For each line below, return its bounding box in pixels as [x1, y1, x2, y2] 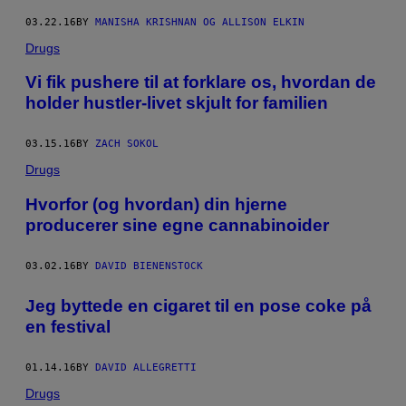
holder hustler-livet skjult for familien [25, 93, 328, 113]
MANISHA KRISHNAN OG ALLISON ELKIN [95, 15, 304, 28]
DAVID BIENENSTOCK [95, 259, 203, 272]
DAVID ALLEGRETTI [95, 362, 197, 374]
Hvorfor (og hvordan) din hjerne [25, 194, 287, 214]
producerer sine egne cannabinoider [25, 215, 329, 235]
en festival [25, 317, 111, 337]
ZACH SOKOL [95, 138, 159, 150]
